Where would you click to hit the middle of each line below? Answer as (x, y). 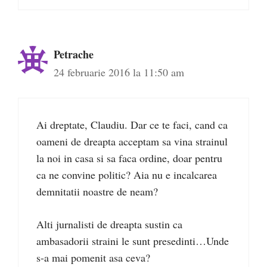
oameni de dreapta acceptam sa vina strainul (132, 142)
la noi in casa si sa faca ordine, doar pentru (129, 158)
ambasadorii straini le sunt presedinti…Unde (133, 241)
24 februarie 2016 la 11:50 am (119, 72)
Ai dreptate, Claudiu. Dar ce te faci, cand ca (132, 125)
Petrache (74, 55)
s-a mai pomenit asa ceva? (93, 258)
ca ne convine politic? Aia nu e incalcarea (127, 175)
